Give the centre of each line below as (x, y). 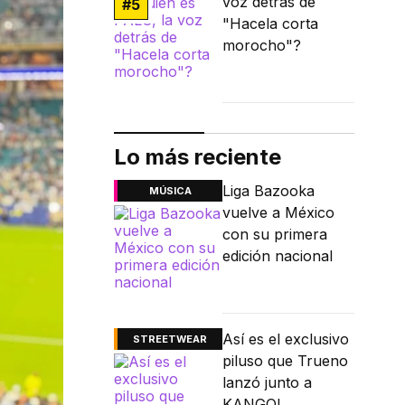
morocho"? (262, 46)
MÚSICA (170, 191)
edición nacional (278, 256)
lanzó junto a (267, 383)
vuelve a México (278, 213)
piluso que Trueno (285, 361)
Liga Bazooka (268, 191)
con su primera (275, 235)
